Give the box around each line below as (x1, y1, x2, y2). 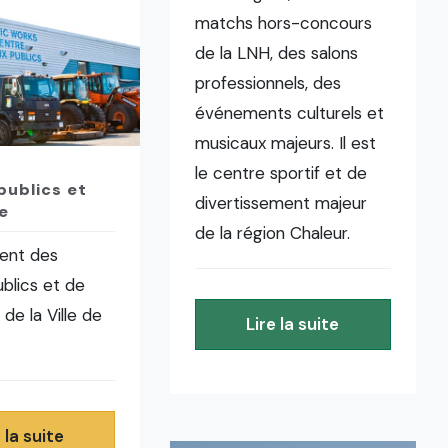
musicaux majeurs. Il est (195, 132, 377, 155)
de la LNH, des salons (195, 42, 359, 65)
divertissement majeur (195, 192, 368, 215)
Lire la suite (246, 313, 340, 336)
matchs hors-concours (195, 12, 373, 35)
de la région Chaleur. (195, 222, 351, 245)
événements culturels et (195, 102, 385, 125)
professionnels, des (195, 72, 342, 95)
